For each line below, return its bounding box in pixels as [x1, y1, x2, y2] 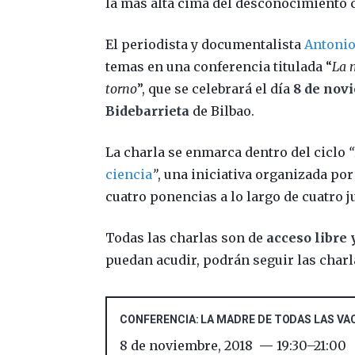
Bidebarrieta [105, 102, 190, 119]
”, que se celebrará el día [137, 80, 294, 97]
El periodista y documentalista [105, 36, 305, 52]
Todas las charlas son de [105, 229, 267, 246]
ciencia [105, 166, 153, 182]
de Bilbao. [189, 102, 255, 119]
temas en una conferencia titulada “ [105, 58, 333, 74]
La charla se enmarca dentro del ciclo [105, 143, 346, 160]
